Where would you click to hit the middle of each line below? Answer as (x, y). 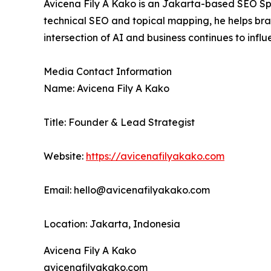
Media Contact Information (108, 72)
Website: (65, 156)
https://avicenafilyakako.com (155, 156)
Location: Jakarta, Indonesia (112, 224)
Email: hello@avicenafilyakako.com (127, 190)
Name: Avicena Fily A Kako (106, 89)
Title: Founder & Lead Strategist (119, 122)
